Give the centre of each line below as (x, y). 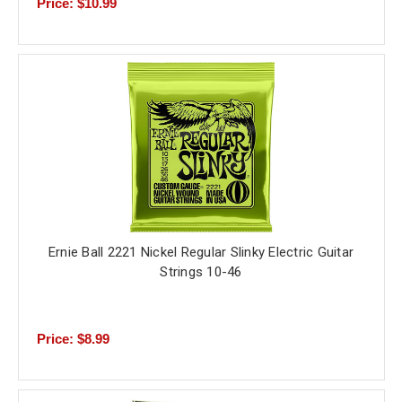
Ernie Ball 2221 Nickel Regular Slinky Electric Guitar (201, 253)
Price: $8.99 (73, 339)
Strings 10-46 (201, 272)
